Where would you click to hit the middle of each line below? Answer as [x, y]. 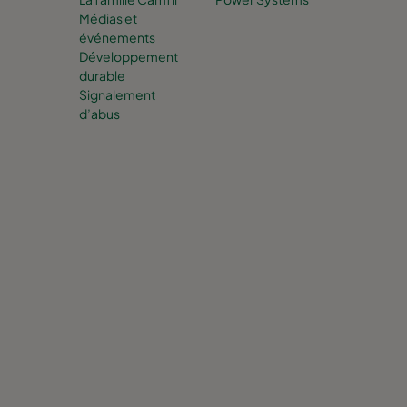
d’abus [99, 113]
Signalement [117, 94]
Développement [129, 56]
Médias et [108, 18]
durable [102, 75]
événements [117, 37]
